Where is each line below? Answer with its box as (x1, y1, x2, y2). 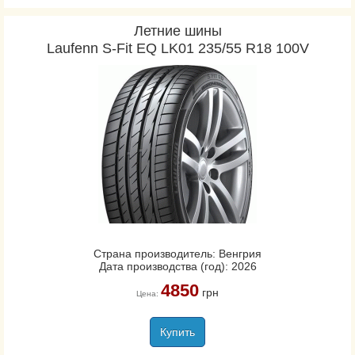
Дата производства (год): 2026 (98, 260, 257, 273)
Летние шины (133, 23, 222, 39)
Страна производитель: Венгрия (94, 247, 261, 260)
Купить (160, 326, 195, 338)
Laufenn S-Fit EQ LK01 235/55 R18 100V (46, 40, 309, 56)
